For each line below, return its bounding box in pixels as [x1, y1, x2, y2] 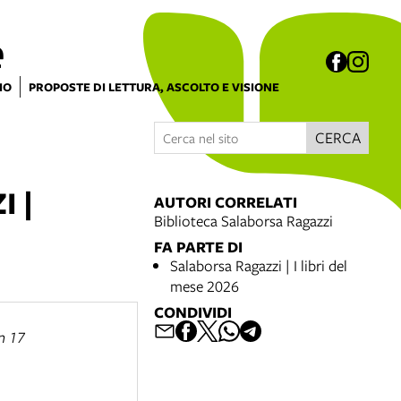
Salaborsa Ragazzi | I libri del [170, 255, 347, 276]
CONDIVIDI [154, 302, 232, 322]
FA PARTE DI [154, 236, 243, 257]
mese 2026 [170, 276, 239, 296]
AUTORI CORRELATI [154, 192, 297, 212]
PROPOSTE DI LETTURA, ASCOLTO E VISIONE [29, 79, 279, 95]
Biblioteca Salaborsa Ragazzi [154, 210, 333, 231]
